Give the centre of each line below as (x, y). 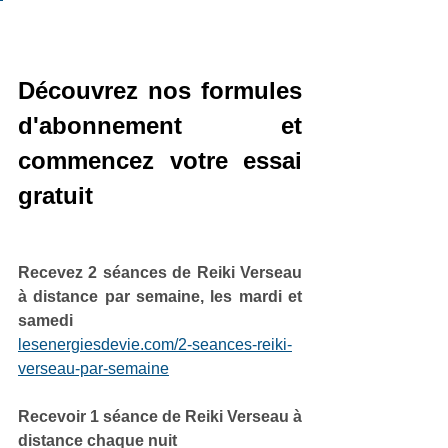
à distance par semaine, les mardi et (160, 296)
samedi (45, 320)
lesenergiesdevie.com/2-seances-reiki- (155, 344)
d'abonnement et (160, 125)
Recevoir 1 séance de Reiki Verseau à (160, 416)
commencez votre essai (160, 160)
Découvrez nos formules (160, 90)
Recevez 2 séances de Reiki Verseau (160, 272)
